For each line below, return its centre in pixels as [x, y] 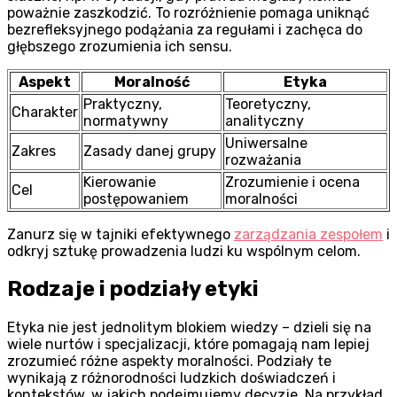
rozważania [263, 160]
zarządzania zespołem [308, 234]
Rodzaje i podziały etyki [133, 289]
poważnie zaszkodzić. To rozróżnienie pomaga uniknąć [188, 12]
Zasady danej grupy [150, 151]
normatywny [126, 121]
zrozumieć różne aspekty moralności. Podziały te [169, 362]
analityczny [265, 121]
